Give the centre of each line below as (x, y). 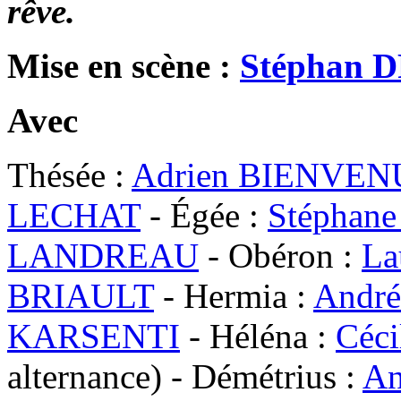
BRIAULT (81, 295)
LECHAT (74, 215)
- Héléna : (258, 336)
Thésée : (69, 175)
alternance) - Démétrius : (185, 376)
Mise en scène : (124, 65)
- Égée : (204, 215)
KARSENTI (94, 336)
